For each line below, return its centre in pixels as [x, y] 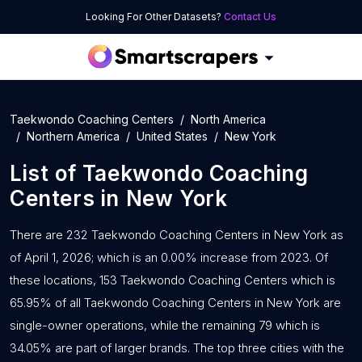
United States [172, 136]
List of [46, 173]
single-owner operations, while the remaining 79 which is [165, 325]
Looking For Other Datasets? [155, 17]
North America [228, 119]
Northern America [73, 136]
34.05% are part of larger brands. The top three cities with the [177, 348]
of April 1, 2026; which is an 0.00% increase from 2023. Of [169, 257]
